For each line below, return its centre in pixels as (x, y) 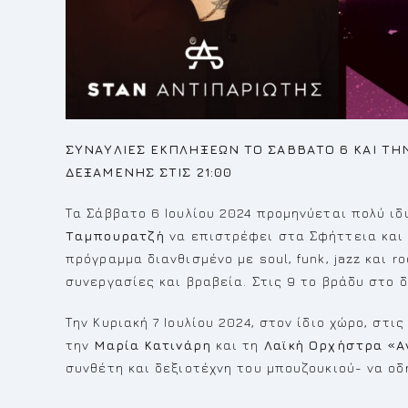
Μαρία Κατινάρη (153, 345)
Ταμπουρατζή (116, 236)
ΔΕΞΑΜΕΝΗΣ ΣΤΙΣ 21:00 (149, 172)
